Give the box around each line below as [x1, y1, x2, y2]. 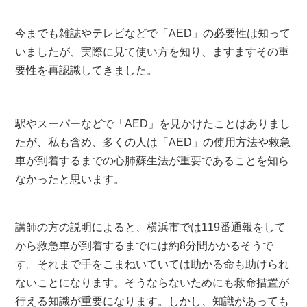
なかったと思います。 [15, 173, 125, 185]
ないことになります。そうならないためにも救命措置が [15, 277, 290, 288]
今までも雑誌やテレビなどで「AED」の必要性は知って [15, 27, 291, 39]
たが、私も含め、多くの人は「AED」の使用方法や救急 [15, 136, 291, 148]
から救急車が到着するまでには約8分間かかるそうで [15, 240, 274, 251]
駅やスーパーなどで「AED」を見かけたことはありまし [15, 118, 291, 130]
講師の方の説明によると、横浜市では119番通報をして [15, 221, 286, 233]
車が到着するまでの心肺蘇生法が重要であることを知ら [15, 155, 290, 167]
